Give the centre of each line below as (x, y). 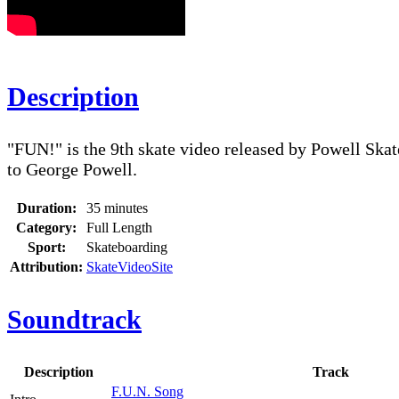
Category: (46, 228)
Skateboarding (127, 248)
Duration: (46, 208)
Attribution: (46, 267)
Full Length (119, 228)
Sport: (46, 248)
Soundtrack (74, 320)
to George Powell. (74, 170)
